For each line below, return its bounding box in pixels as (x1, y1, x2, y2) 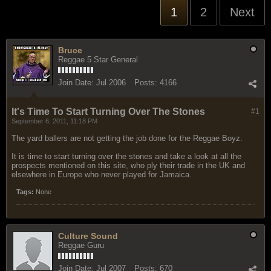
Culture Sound (58, 230, 118, 241)
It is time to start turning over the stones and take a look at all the (11, 151, 241, 161)
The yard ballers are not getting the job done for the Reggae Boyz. (11, 133, 243, 143)
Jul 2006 (96, 77, 126, 87)
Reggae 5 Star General (58, 54, 138, 64)
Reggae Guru (58, 240, 104, 250)
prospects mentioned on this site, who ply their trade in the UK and (11, 160, 245, 170)
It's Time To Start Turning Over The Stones (11, 106, 205, 117)
